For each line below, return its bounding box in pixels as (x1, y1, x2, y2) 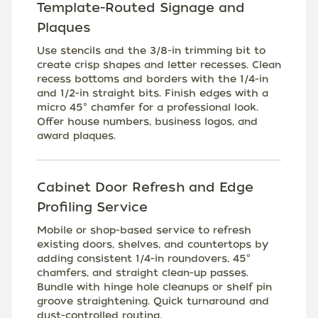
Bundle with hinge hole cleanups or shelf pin (37, 280, 272, 292)
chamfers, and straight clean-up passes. (37, 266, 248, 278)
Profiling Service (37, 199, 148, 214)
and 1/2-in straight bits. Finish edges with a (37, 87, 268, 99)
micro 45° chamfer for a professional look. (37, 101, 258, 113)
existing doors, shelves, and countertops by (37, 238, 268, 250)
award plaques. (37, 129, 116, 141)
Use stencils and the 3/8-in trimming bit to (37, 44, 265, 56)
